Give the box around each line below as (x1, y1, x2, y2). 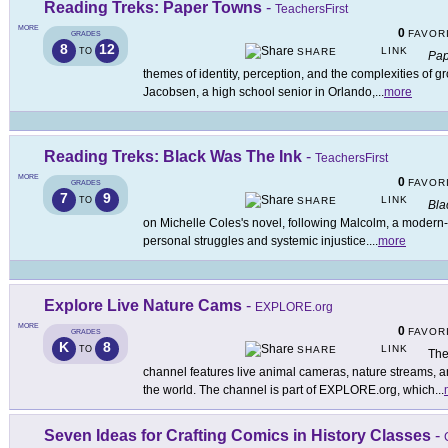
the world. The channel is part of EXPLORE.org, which (143, 383, 435, 398)
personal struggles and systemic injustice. (143, 234, 369, 249)
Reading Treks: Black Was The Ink (44, 148, 302, 166)
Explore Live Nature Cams (44, 297, 242, 315)
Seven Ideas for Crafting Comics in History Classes (44, 427, 431, 445)
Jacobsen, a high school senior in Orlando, (143, 85, 375, 100)
